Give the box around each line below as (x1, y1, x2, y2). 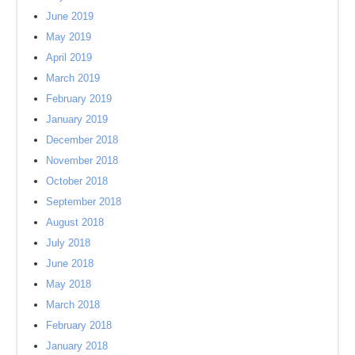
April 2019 (46, 51, 93, 63)
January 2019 (46, 113, 109, 125)
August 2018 (46, 216, 105, 228)
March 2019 (46, 71, 101, 84)
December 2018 (46, 133, 119, 146)
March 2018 (46, 298, 101, 311)
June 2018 (46, 257, 94, 269)
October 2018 (46, 174, 109, 187)
